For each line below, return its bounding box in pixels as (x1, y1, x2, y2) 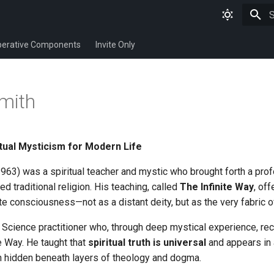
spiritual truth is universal (88, 237, 206, 248)
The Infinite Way (180, 181, 254, 193)
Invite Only (95, 40, 135, 50)
